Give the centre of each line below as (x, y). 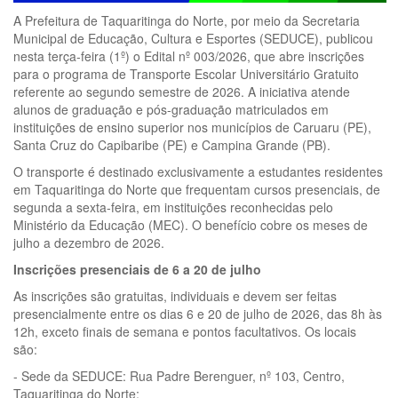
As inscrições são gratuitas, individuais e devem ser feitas (175, 295)
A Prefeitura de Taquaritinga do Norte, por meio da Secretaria (187, 20)
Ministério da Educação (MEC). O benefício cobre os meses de (191, 224)
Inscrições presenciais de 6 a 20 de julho (141, 269)
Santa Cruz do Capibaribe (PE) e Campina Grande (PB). (172, 144)
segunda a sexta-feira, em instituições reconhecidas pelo (173, 207)
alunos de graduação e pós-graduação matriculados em (171, 109)
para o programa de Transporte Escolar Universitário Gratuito (186, 73)
